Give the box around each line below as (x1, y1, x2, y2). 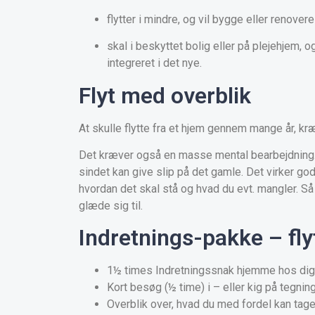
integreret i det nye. (107, 56, 202, 70)
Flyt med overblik (79, 82, 251, 109)
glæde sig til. (79, 198, 143, 212)
